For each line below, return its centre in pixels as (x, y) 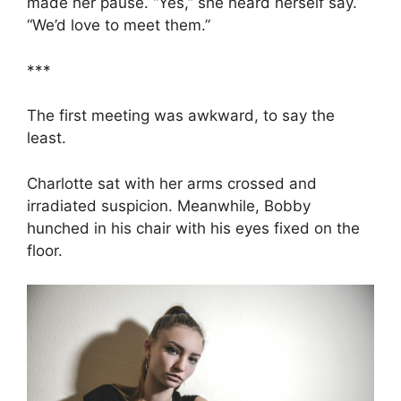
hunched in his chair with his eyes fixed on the (193, 228)
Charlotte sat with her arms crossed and (172, 183)
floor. (45, 250)
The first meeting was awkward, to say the (181, 116)
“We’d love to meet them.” (119, 26)
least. (47, 138)
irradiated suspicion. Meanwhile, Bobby (169, 205)
